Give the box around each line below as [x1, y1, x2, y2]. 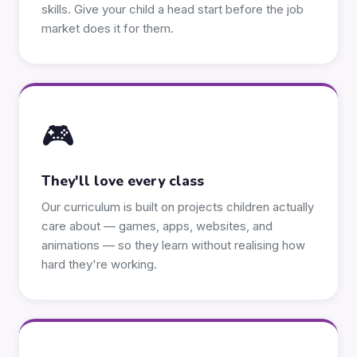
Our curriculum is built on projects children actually [41, 200, 314, 214]
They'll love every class [41, 171, 204, 190]
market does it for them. [41, 22, 174, 36]
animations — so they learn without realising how [41, 238, 305, 253]
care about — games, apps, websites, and [41, 219, 273, 233]
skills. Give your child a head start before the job [41, 2, 304, 17]
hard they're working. [41, 257, 157, 272]
